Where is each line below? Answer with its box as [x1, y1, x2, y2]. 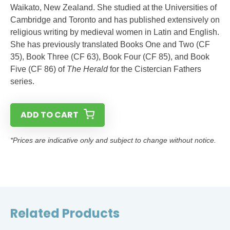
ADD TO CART [21, 109, 79, 121]
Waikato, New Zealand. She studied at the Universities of [10, 3, 217, 12]
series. [10, 77, 34, 86]
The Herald [67, 65, 108, 73]
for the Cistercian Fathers [108, 65, 201, 73]
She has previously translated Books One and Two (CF [10, 40, 210, 49]
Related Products [10, 205, 120, 222]
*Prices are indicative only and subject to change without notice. [10, 136, 216, 144]
